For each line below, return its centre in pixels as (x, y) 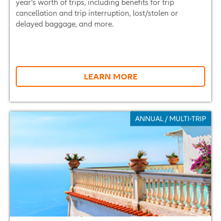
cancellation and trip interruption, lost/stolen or (97, 13)
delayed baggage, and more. (65, 23)
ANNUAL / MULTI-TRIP (171, 118)
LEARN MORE (110, 76)
